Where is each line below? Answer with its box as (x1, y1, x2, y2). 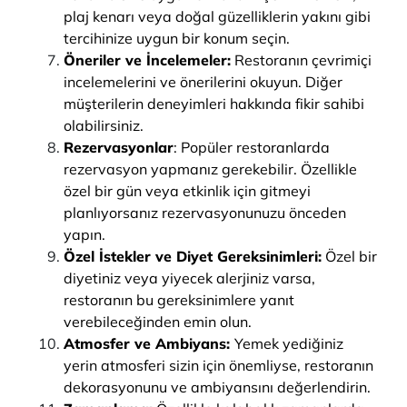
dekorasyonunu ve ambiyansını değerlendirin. (64, 378, 371, 396)
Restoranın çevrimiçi (231, 51, 372, 69)
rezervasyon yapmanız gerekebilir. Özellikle (64, 160, 357, 178)
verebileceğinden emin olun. (64, 313, 252, 331)
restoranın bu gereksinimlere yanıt (64, 291, 294, 309)
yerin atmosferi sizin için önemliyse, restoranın (64, 356, 373, 374)
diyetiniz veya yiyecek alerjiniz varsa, (64, 269, 315, 287)
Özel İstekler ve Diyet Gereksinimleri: (64, 247, 322, 265)
